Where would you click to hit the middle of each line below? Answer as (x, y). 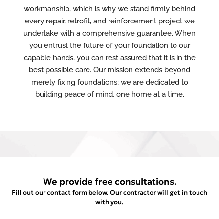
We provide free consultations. (109, 182)
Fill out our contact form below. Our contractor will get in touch (109, 192)
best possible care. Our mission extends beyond (109, 70)
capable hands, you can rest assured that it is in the (109, 58)
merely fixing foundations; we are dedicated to (109, 82)
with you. (109, 202)
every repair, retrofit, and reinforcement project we (109, 21)
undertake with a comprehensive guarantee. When (109, 33)
